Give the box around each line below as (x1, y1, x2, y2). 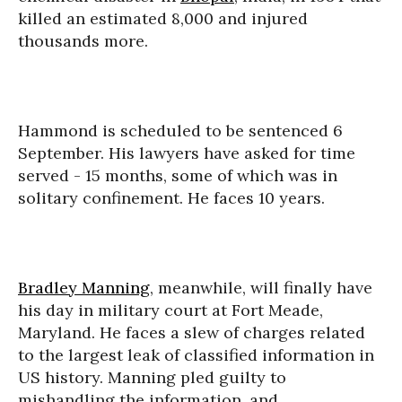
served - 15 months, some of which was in (18, 165, 337, 186)
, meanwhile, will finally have (150, 277, 372, 298)
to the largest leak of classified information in (18, 345, 374, 365)
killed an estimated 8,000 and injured (18, 8, 308, 29)
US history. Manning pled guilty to (18, 367, 286, 388)
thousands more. (18, 31, 148, 51)
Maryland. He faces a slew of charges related (18, 322, 365, 343)
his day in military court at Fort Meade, (18, 300, 323, 320)
